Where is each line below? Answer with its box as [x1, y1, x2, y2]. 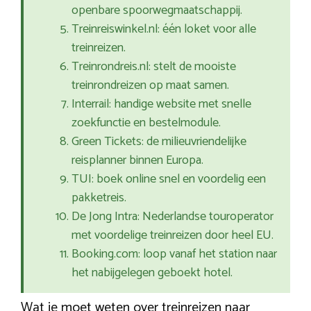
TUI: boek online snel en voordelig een [72, 169, 266, 190]
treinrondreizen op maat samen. [72, 75, 229, 96]
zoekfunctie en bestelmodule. [72, 112, 221, 134]
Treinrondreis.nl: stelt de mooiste [72, 56, 236, 78]
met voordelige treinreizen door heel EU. [72, 225, 274, 246]
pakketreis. [72, 187, 126, 209]
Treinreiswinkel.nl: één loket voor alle [72, 19, 256, 40]
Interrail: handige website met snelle [72, 94, 251, 115]
